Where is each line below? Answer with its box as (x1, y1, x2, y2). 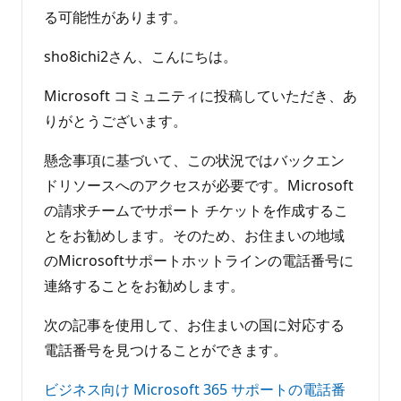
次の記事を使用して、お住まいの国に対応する (44, 314, 345, 335)
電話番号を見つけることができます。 (44, 339, 287, 360)
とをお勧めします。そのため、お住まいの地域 (44, 225, 345, 245)
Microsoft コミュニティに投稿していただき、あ (44, 85, 357, 106)
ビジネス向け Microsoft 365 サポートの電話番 (44, 379, 346, 399)
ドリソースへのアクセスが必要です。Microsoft (44, 175, 354, 195)
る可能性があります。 (44, 6, 187, 27)
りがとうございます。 (44, 110, 187, 131)
